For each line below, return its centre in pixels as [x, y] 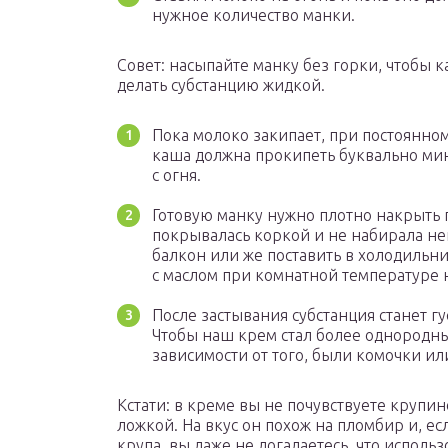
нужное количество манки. [253, 15]
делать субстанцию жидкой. [221, 85]
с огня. [176, 175]
